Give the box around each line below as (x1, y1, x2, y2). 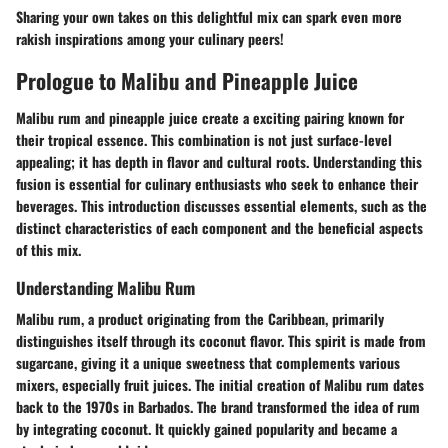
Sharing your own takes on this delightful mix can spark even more (16, 5, 402, 27)
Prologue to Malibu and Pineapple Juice (16, 64, 358, 96)
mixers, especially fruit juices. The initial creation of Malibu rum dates (16, 374, 424, 396)
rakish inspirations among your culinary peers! (16, 27, 284, 49)
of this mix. (16, 239, 81, 261)
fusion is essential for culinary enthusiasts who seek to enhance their (16, 173, 418, 195)
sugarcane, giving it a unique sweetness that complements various (16, 352, 400, 374)
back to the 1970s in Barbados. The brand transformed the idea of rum (16, 396, 420, 418)
